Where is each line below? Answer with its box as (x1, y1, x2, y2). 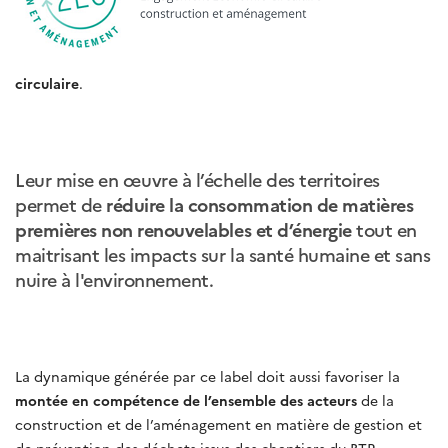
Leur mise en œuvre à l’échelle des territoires (15, 166, 380, 192)
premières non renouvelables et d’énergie (15, 216, 352, 242)
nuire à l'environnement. (15, 266, 214, 292)
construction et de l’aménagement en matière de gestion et (15, 413, 422, 434)
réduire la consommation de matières (106, 191, 414, 217)
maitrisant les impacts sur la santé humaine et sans (15, 241, 431, 267)
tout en (351, 216, 417, 242)
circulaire (15, 72, 79, 93)
